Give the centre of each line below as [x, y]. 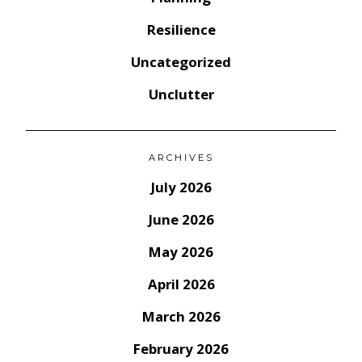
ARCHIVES [181, 157]
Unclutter [181, 95]
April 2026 [181, 284]
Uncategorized [181, 62]
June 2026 [181, 220]
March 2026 [181, 317]
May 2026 [181, 252]
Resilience [181, 30]
